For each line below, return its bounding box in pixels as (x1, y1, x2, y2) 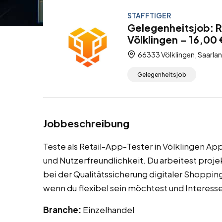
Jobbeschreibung (43, 117, 129, 130)
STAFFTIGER (127, 11, 171, 20)
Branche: (43, 204, 83, 216)
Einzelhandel (83, 204, 134, 216)
